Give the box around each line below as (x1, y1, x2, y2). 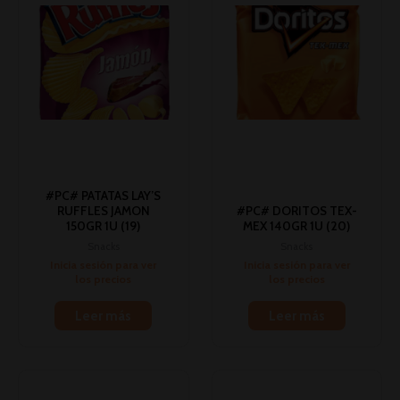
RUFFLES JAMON (56, 203, 150, 218)
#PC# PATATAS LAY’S (46, 187, 162, 203)
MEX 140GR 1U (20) (243, 218, 351, 233)
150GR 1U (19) (66, 218, 141, 233)
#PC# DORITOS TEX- (236, 203, 357, 218)
